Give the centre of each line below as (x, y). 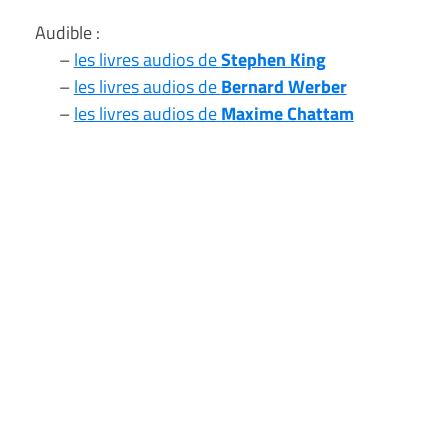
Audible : (59, 32)
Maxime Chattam (287, 113)
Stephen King (273, 59)
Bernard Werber (283, 86)
